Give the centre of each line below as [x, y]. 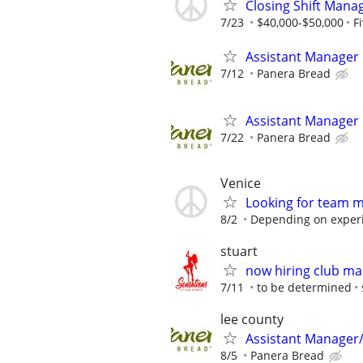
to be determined [304, 288]
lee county [252, 320]
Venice [241, 183]
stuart [239, 252]
